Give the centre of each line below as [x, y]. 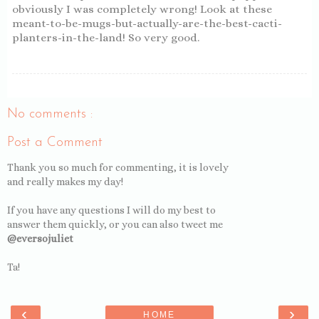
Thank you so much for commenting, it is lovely [118, 167]
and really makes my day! [65, 181]
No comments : [50, 114]
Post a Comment [55, 143]
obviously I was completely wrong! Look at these [142, 9]
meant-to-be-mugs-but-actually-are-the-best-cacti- [147, 23]
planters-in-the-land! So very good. [106, 37]
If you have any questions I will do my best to [111, 210]
